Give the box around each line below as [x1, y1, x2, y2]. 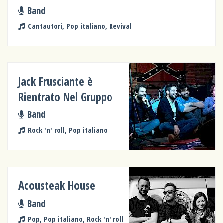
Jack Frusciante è [18, 73, 93, 89]
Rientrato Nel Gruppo [18, 89, 113, 105]
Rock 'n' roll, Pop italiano [27, 124, 108, 135]
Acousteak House [18, 178, 96, 194]
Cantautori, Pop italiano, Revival [27, 21, 132, 31]
